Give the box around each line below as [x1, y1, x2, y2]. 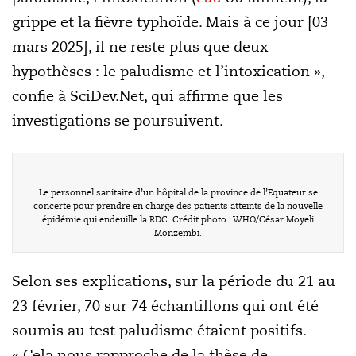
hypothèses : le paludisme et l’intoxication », [12, 62, 324, 80]
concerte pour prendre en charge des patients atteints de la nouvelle [33, 200, 323, 211]
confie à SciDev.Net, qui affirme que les [12, 87, 283, 105]
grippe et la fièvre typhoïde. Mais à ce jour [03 [12, 13, 328, 31]
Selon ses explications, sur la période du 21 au [12, 272, 335, 290]
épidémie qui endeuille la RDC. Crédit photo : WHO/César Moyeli [42, 214, 314, 225]
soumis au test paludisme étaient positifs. [12, 321, 306, 339]
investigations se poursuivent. [12, 111, 223, 130]
